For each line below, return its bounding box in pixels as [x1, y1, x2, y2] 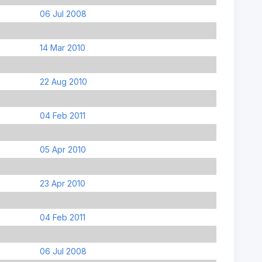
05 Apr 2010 [39, 144, 86, 154]
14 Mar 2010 [39, 42, 85, 53]
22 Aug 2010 [39, 76, 87, 87]
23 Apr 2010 [39, 178, 85, 188]
